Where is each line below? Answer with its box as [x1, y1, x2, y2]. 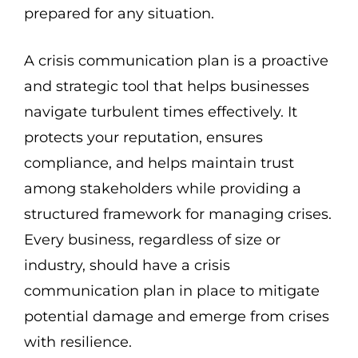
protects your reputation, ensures [24, 129, 263, 146]
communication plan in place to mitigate [24, 282, 320, 300]
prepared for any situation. [24, 5, 214, 22]
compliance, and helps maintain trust [24, 154, 294, 172]
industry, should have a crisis [24, 257, 230, 274]
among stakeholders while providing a [24, 180, 301, 197]
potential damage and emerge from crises [24, 308, 329, 325]
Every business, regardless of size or [24, 231, 280, 249]
